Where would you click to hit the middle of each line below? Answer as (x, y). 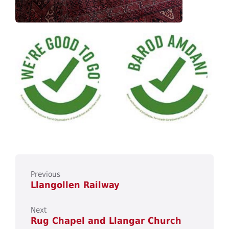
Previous (45, 174)
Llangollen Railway (75, 185)
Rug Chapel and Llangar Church (106, 220)
